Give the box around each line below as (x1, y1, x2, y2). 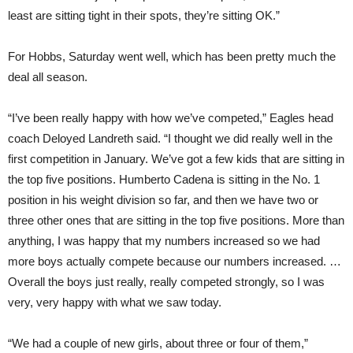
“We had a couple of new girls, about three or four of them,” (8, 336, 308, 350)
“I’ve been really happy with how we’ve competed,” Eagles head (8, 110, 333, 124)
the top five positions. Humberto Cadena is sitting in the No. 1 (8, 172, 320, 186)
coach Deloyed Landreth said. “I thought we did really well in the (8, 131, 333, 145)
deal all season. (8, 69, 87, 84)
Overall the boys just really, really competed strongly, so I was (8, 274, 325, 288)
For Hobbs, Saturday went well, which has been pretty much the (8, 49, 336, 63)
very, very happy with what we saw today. (8, 295, 221, 309)
